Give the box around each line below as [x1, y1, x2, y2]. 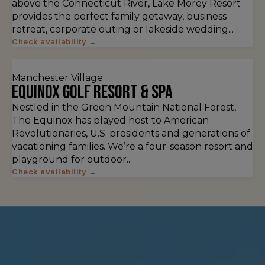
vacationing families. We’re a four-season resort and [12, 141, 253, 152]
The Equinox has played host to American [12, 115, 209, 126]
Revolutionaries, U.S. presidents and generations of [12, 128, 250, 139]
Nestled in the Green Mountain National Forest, [12, 102, 236, 113]
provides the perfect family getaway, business [12, 11, 227, 22]
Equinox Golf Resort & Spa [12, 81, 173, 104]
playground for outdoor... [12, 154, 132, 165]
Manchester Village [12, 72, 103, 83]
